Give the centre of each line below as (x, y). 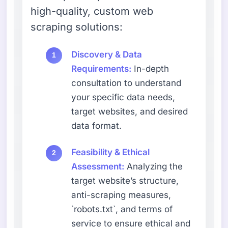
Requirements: (102, 68)
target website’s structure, (125, 180)
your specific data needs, (123, 97)
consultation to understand (126, 83)
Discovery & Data (107, 54)
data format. (97, 125)
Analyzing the (154, 166)
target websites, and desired (130, 111)
